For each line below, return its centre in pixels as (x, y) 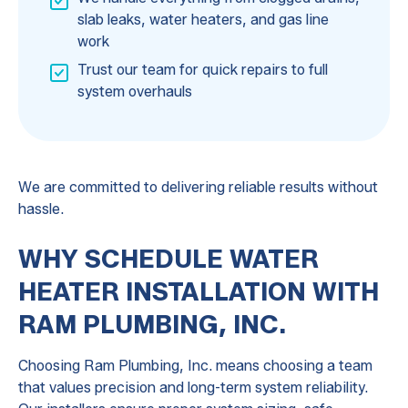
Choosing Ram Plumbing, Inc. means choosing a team (195, 366)
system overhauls (134, 92)
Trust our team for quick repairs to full (202, 70)
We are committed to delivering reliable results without (198, 188)
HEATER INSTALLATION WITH (198, 292)
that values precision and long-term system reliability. (193, 388)
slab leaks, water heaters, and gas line (203, 19)
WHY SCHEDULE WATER (168, 259)
